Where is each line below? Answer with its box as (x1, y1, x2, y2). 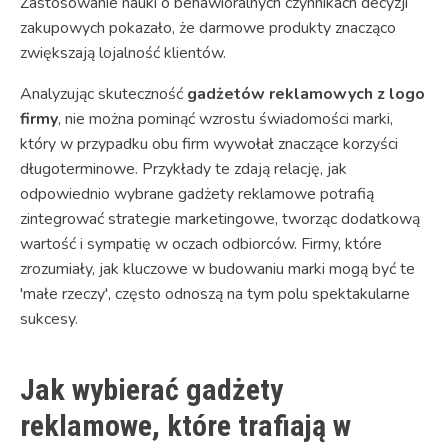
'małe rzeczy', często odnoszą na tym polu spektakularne (20, 282, 410, 305)
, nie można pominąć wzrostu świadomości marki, (58, 107, 393, 130)
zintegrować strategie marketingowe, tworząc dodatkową (20, 207, 420, 230)
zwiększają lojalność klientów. (20, 41, 226, 64)
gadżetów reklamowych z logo (187, 82, 425, 105)
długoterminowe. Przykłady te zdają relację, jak (20, 157, 347, 180)
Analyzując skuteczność (20, 82, 187, 105)
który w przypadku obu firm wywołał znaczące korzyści (20, 132, 398, 155)
